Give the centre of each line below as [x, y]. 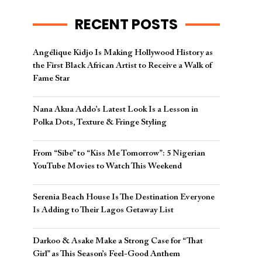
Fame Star [51, 79]
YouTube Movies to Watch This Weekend [107, 166]
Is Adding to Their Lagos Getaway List [103, 210]
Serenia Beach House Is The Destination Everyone [124, 197]
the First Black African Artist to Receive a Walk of [122, 66]
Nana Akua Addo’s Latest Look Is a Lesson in [116, 110]
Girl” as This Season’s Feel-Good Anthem [106, 254]
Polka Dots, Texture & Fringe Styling [100, 123]
